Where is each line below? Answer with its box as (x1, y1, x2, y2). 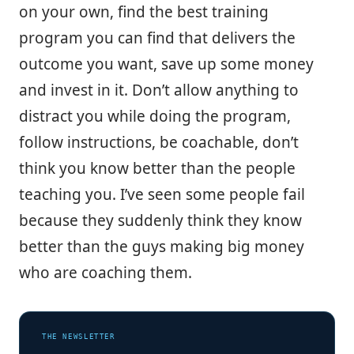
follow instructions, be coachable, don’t (19, 131, 299, 153)
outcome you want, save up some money (19, 53, 314, 74)
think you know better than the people (19, 157, 296, 179)
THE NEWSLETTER (42, 332, 115, 341)
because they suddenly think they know (19, 209, 302, 231)
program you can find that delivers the (19, 27, 296, 48)
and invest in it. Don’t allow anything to (19, 79, 299, 100)
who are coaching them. (19, 262, 192, 283)
